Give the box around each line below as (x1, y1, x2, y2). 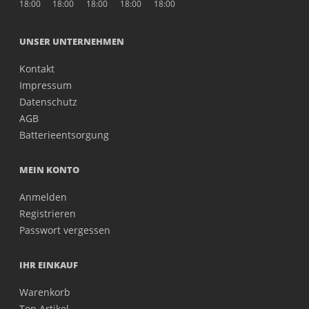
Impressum (19, 78, 72, 92)
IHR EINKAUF (19, 258, 79, 271)
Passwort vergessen (19, 223, 111, 237)
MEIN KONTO (19, 163, 80, 176)
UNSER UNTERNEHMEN (19, 34, 125, 48)
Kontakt (19, 61, 55, 75)
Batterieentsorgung (19, 128, 110, 141)
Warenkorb (19, 285, 71, 299)
